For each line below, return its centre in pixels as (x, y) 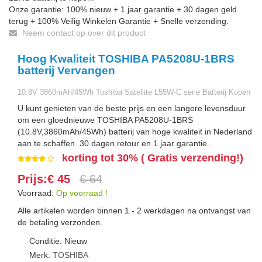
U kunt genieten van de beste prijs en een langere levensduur (132, 108)
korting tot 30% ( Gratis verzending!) (153, 158)
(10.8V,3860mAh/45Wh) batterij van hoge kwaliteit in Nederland (135, 132)
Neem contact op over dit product (83, 33)
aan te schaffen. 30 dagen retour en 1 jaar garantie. (113, 143)
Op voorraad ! (82, 193)
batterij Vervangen (66, 70)
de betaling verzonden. (60, 222)
